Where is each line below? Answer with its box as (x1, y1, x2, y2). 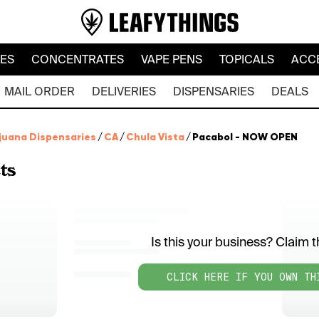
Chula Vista (126, 130, 184, 143)
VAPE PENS (140, 52, 202, 67)
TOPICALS (219, 52, 274, 67)
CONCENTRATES (31, 52, 124, 67)
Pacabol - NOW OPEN (192, 130, 298, 143)
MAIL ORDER (4, 84, 75, 99)
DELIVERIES (91, 84, 156, 99)
